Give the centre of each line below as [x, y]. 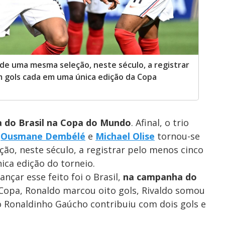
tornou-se [177, 136]
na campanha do [160, 177]
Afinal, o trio [162, 123]
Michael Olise [125, 136]
